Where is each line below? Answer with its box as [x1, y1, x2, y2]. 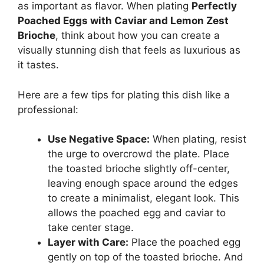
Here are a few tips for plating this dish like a [18, 88, 230, 101]
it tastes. [18, 59, 59, 71]
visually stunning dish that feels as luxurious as [18, 44, 240, 57]
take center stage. [48, 222, 134, 234]
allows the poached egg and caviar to [48, 207, 226, 219]
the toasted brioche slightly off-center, [48, 163, 230, 175]
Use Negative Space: [48, 133, 150, 146]
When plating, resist [150, 133, 246, 146]
